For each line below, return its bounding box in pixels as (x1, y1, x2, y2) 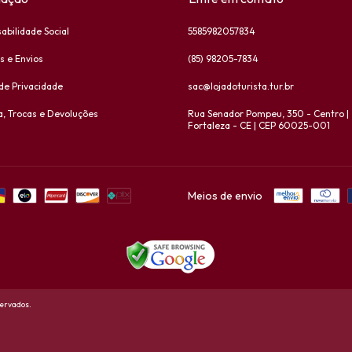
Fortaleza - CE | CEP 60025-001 (188, 119, 330, 131)
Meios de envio (188, 189, 262, 203)
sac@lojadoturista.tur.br (188, 80, 294, 92)
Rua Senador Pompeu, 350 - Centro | (188, 108, 349, 119)
